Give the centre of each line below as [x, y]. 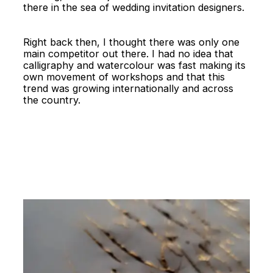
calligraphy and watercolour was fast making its [135, 66]
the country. [52, 100]
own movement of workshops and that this [124, 77]
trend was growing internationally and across [129, 89]
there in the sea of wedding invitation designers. [134, 8]
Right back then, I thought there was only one [132, 42]
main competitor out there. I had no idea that [129, 54]
